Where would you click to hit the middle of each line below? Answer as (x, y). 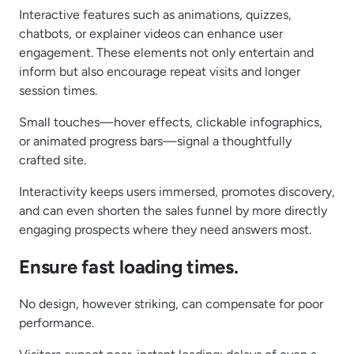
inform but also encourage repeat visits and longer (160, 72)
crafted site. (53, 160)
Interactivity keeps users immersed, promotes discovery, (177, 192)
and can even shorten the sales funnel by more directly (173, 211)
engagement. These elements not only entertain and (166, 53)
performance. (56, 323)
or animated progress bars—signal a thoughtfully (155, 141)
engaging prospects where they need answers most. (165, 230)
